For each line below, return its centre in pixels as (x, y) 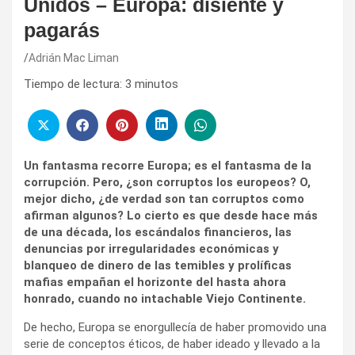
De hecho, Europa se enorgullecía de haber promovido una (175, 327)
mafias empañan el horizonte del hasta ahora (155, 282)
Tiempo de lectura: (73, 84)
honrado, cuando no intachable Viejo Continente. (165, 298)
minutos (157, 84)
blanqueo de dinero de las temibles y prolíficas (158, 265)
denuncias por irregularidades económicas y (151, 248)
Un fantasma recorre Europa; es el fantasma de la (168, 165)
